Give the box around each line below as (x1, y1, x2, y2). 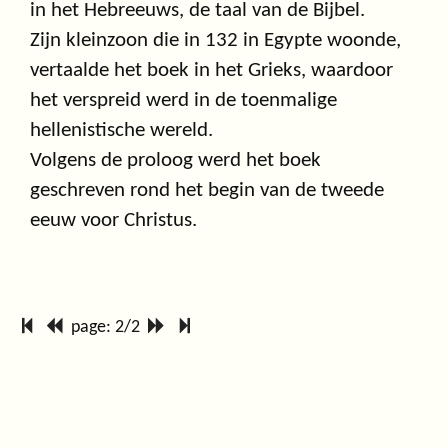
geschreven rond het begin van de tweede (30, 179, 384, 201)
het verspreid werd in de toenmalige (30, 89, 337, 111)
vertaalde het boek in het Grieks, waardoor (30, 59, 393, 81)
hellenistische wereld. (30, 119, 213, 141)
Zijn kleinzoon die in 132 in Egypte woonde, (30, 29, 401, 51)
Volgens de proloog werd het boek (30, 149, 321, 171)
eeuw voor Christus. (30, 209, 197, 231)
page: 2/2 (71, 317, 141, 337)
